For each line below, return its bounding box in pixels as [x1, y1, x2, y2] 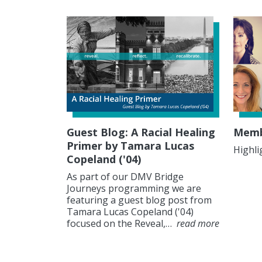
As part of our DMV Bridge [67, 170, 184, 184]
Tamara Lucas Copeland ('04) [67, 205, 194, 219]
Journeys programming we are [67, 182, 201, 195]
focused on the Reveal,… [67, 217, 174, 230]
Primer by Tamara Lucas [67, 139, 194, 153]
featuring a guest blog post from [67, 194, 212, 207]
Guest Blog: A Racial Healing [67, 125, 215, 140]
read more [177, 217, 219, 230]
